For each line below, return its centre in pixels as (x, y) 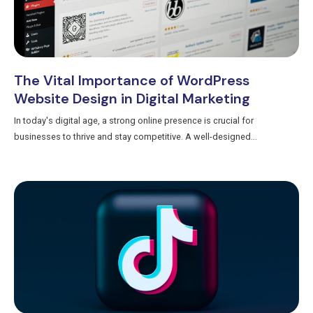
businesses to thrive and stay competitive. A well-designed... (136, 136)
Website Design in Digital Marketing (132, 98)
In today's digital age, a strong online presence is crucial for (134, 120)
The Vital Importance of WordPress (132, 80)
